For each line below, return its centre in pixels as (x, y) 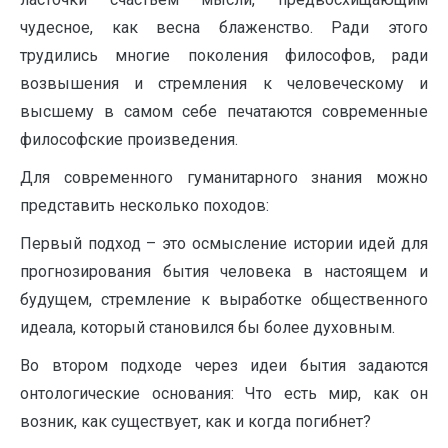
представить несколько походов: (144, 205)
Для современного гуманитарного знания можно (224, 177)
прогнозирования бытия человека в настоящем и (224, 271)
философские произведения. (129, 139)
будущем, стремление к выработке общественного (224, 299)
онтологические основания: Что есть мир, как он (224, 393)
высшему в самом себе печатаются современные (224, 111)
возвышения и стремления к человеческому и (224, 83)
